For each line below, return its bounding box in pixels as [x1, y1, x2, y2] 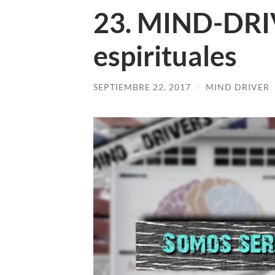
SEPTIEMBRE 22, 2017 [93, 82, 191, 92]
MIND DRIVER [206, 82, 269, 92]
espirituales [93, 39, 237, 72]
